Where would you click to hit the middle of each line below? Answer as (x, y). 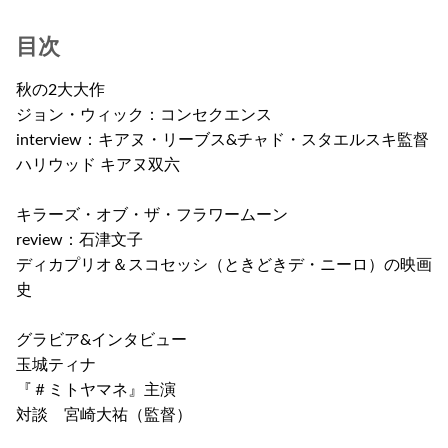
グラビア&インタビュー (101, 340)
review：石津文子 (79, 240)
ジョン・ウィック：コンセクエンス (144, 115)
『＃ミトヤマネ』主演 (96, 390)
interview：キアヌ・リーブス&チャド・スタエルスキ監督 (222, 140)
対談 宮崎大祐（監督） (104, 415)
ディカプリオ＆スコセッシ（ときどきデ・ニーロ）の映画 (224, 265)
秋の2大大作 (60, 90)
